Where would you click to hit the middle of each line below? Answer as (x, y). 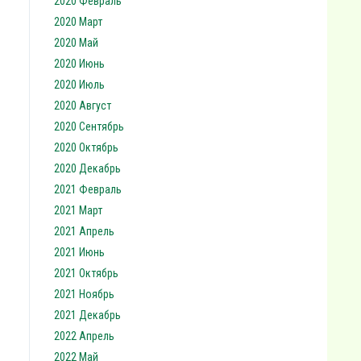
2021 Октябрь (86, 273)
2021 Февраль (88, 189)
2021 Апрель (84, 231)
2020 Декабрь (87, 168)
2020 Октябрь (86, 147)
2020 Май (76, 43)
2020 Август (83, 106)
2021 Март (78, 210)
